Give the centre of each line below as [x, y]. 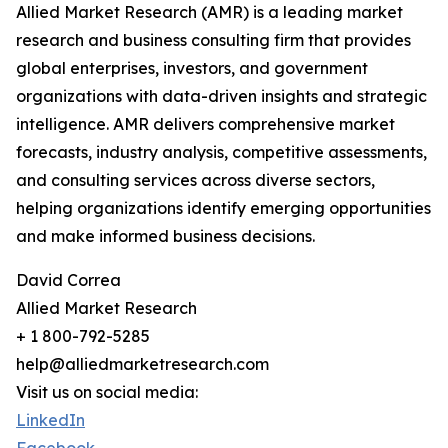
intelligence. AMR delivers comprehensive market [205, 124]
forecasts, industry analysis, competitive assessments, [221, 152]
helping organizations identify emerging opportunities [223, 208]
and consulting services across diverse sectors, [195, 180]
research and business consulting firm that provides [213, 40]
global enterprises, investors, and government [192, 68]
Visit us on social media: [107, 392]
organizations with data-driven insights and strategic [221, 96]
